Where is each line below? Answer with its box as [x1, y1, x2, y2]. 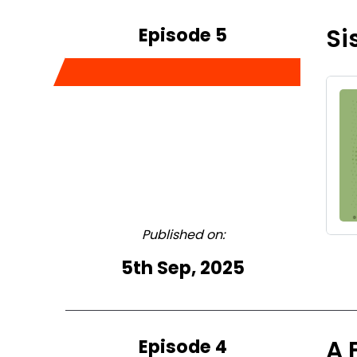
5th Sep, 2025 [121, 254, 245, 280]
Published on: [141, 225, 225, 244]
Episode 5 [139, 22, 228, 48]
